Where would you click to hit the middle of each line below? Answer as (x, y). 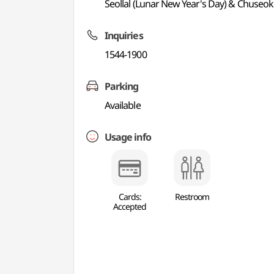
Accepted (130, 206)
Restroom (192, 197)
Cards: (130, 197)
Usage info (128, 137)
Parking (122, 86)
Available (123, 105)
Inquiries (124, 35)
